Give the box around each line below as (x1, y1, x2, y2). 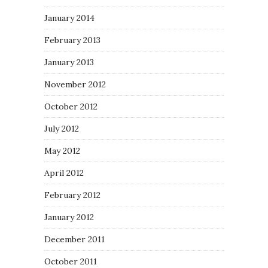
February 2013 (44, 35, 100, 45)
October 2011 (44, 256, 97, 267)
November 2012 (44, 79, 106, 90)
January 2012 (44, 212, 94, 223)
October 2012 (44, 101, 98, 112)
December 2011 (44, 234, 105, 245)
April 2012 (44, 167, 84, 178)
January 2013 (44, 57, 94, 68)
